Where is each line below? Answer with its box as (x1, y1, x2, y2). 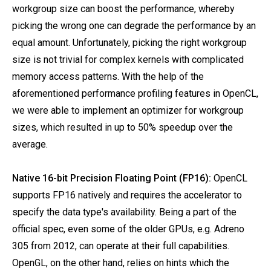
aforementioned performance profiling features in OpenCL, (12, 88, 258, 99)
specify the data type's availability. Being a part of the (12, 206, 237, 218)
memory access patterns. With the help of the (12, 71, 204, 82)
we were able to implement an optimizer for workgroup (12, 105, 244, 116)
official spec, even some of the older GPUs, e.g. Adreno (12, 223, 244, 235)
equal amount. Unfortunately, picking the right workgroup (12, 37, 247, 48)
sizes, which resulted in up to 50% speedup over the (12, 122, 233, 133)
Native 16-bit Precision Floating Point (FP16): (12, 172, 214, 184)
